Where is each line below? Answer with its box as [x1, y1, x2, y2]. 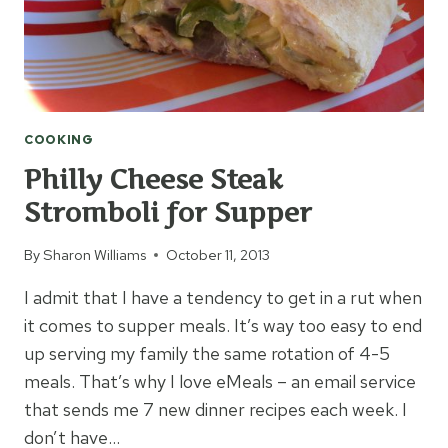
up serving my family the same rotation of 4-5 [24, 342, 390, 366]
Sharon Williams [43, 245, 147, 265]
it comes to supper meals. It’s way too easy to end [24, 314, 422, 338]
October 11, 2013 [166, 245, 271, 265]
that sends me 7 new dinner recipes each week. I [24, 398, 407, 422]
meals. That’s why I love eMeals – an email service [24, 370, 416, 394]
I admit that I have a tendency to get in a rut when [24, 286, 422, 310]
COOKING [24, 131, 94, 149]
